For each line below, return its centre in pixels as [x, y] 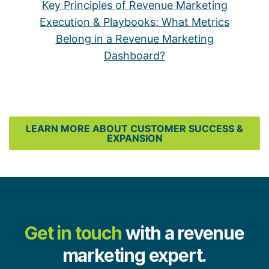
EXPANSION [134, 138]
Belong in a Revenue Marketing [134, 39]
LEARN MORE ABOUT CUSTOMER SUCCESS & [134, 129]
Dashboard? [134, 56]
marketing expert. [134, 255]
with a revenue [185, 233]
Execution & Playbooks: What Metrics [134, 22]
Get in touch [73, 233]
